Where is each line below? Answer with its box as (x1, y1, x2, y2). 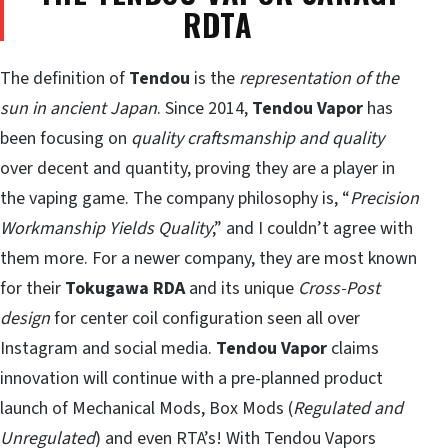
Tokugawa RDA (65, 275, 185, 301)
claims (327, 335, 379, 361)
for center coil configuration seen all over (50, 305, 360, 331)
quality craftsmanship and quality (131, 125, 384, 151)
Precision (350, 185, 419, 211)
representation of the (239, 65, 399, 91)
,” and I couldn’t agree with (212, 215, 413, 241)
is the (190, 65, 239, 91)
